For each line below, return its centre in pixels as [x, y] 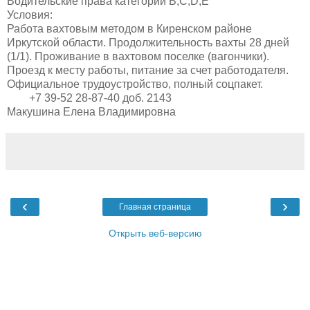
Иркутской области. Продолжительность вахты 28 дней [148, 42]
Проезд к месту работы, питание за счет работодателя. [148, 70]
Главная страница [155, 207]
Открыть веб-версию [155, 233]
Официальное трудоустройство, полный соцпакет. [135, 84]
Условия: [30, 15]
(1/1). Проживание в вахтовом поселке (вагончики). [138, 56]
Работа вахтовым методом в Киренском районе [129, 28]
